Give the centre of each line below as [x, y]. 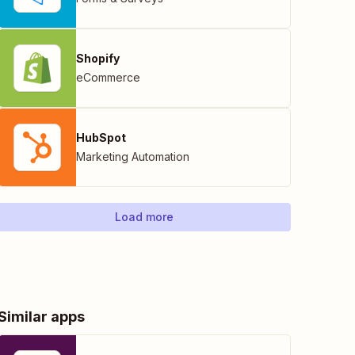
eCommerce [108, 77]
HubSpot [101, 137]
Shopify [98, 58]
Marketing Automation [133, 157]
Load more [144, 217]
